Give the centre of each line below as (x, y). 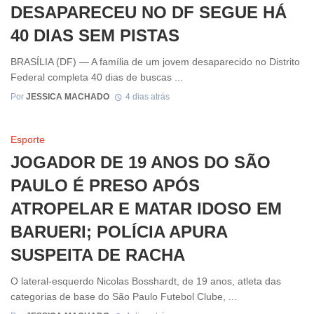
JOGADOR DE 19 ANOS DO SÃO (141, 163)
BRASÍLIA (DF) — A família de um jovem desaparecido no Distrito (155, 61)
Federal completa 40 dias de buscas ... (97, 77)
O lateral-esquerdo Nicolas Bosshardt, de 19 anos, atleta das (146, 281)
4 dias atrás (147, 97)
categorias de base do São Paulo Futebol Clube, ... (124, 296)
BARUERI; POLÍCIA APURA (119, 232)
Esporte (28, 140)
